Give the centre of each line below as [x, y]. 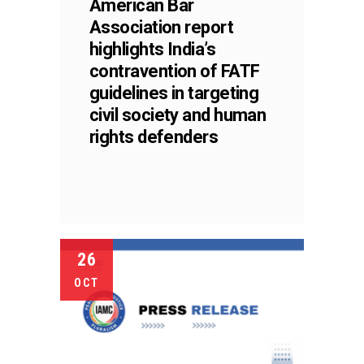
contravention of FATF [175, 71]
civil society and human [178, 115]
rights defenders [154, 136]
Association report [162, 27]
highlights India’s [153, 49]
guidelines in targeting [174, 93]
